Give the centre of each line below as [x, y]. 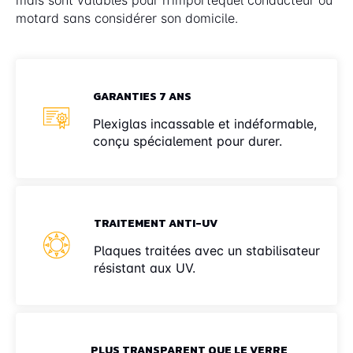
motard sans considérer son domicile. [127, 18]
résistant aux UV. [145, 268]
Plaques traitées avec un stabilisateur [207, 250]
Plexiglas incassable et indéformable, [204, 123]
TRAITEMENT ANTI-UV [156, 223]
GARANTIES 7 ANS [142, 96]
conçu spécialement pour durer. [187, 141]
